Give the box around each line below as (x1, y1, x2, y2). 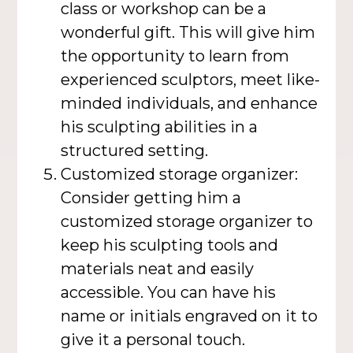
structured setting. (61, 140, 209, 160)
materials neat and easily (61, 258, 255, 278)
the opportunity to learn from (61, 46, 290, 65)
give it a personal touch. (61, 329, 246, 349)
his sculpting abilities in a (61, 117, 258, 136)
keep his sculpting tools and (61, 235, 279, 255)
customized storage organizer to (61, 211, 314, 231)
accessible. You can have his (61, 282, 277, 302)
